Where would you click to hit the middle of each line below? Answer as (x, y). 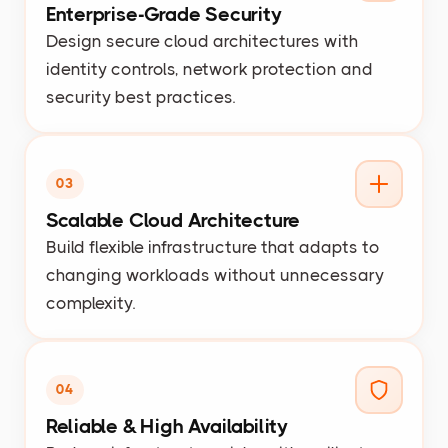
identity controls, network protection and (209, 68)
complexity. (90, 302)
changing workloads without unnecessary (214, 274)
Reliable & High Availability (166, 426)
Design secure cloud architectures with (201, 40)
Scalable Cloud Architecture (173, 220)
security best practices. (140, 96)
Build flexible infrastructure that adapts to (212, 246)
